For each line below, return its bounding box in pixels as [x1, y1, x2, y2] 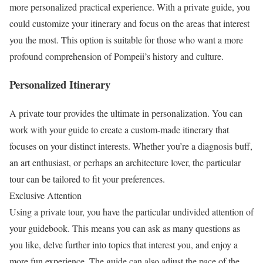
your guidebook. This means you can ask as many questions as [9, 222, 240, 235]
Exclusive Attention [9, 189, 82, 202]
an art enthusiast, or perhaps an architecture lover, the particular [9, 156, 241, 169]
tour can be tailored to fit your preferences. [9, 173, 165, 186]
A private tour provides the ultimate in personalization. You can [9, 107, 242, 120]
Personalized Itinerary [9, 76, 110, 93]
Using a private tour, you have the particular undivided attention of [9, 205, 254, 218]
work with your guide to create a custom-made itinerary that [9, 123, 229, 136]
